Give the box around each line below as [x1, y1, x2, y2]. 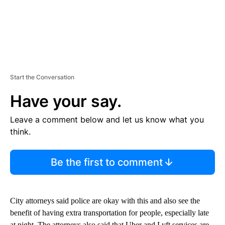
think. [10, 127, 31, 137]
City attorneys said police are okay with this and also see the [10, 196, 200, 205]
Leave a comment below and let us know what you [10, 115, 204, 125]
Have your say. [10, 91, 122, 111]
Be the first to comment [50, 156, 163, 169]
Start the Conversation [10, 73, 74, 81]
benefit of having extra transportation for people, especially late [10, 208, 209, 217]
